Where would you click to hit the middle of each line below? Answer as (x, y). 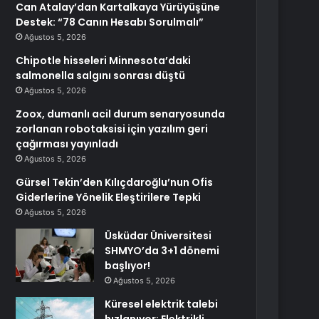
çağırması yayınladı (67, 144)
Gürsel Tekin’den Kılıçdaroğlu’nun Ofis (115, 182)
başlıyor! (128, 266)
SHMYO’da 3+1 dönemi (162, 251)
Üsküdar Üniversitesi (158, 236)
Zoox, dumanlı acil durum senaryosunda (121, 114)
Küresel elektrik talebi (162, 304)
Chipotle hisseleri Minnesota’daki (104, 61)
